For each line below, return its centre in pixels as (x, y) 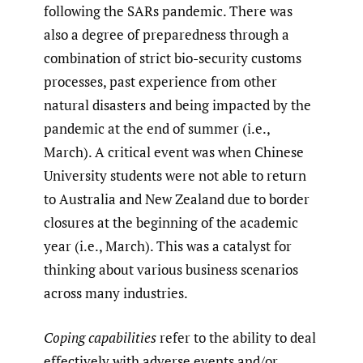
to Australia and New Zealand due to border (177, 199)
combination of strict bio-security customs (173, 58)
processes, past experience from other (160, 82)
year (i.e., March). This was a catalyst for (168, 246)
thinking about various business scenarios (171, 270)
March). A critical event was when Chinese (174, 152)
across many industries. (116, 293)
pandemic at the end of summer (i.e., (157, 129)
